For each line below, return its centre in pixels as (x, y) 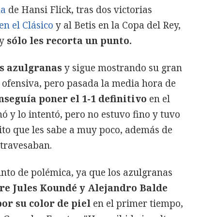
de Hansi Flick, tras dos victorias (79, 10)
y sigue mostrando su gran (122, 68)
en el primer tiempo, (137, 203)
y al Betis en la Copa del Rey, (117, 25)
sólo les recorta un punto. (69, 41)
